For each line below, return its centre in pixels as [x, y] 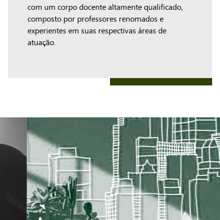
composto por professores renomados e [96, 19]
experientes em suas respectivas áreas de [97, 31]
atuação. [41, 43]
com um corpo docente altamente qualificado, [105, 7]
